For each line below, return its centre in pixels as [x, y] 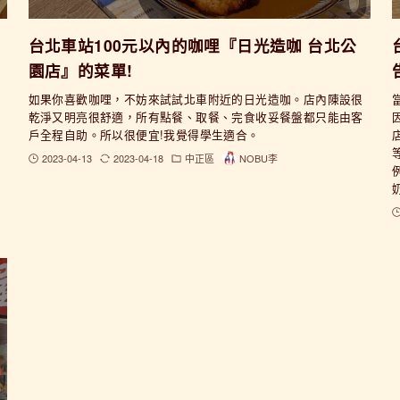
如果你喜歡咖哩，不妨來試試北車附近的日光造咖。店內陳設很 [196, 99]
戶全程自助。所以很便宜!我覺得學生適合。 [144, 135]
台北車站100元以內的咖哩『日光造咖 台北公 [192, 46]
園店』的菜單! [80, 71]
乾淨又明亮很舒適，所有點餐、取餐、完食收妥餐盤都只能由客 [196, 117]
